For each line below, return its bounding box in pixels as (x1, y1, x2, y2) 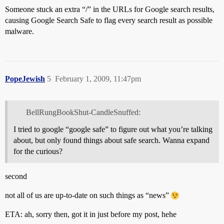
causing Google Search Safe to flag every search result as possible (5, 15, 212, 24)
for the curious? (13, 146, 62, 155)
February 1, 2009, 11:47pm (55, 74, 141, 83)
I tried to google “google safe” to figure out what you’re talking (13, 124, 212, 133)
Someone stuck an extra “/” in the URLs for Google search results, (5, 4, 214, 13)
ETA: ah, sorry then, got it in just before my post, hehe (5, 209, 176, 218)
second (5, 171, 27, 180)
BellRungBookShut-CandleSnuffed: (25, 107, 140, 116)
